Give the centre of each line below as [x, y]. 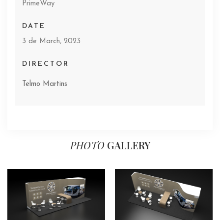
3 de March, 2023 [51, 42]
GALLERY [128, 145]
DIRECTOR [46, 64]
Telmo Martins [45, 84]
